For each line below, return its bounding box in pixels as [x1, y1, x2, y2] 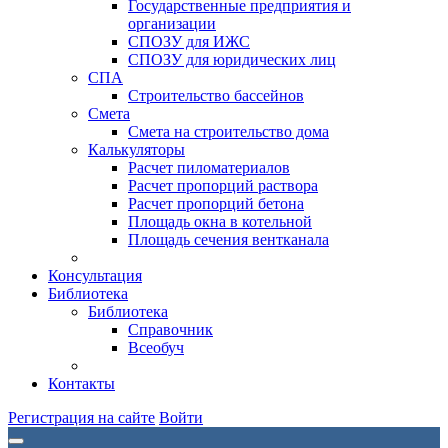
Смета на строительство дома [128, 123, 329, 140]
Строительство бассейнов [128, 87, 304, 104]
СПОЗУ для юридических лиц [128, 51, 336, 68]
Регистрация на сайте [8, 409, 155, 426]
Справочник [128, 321, 213, 338]
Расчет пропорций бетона [128, 195, 304, 212]
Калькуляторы [88, 141, 185, 158]
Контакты [48, 375, 115, 392]
